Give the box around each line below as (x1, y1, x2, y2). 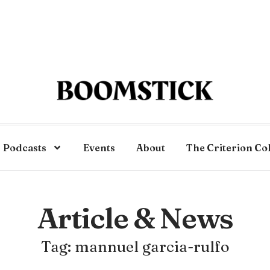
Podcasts (3, 142, 46, 154)
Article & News (37, 200, 233, 236)
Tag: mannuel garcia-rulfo (40, 237, 230, 256)
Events (83, 142, 115, 154)
